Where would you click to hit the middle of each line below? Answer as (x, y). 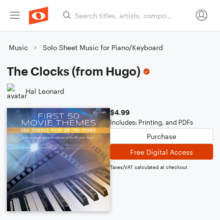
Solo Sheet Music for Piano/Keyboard (103, 47)
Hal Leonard (45, 91)
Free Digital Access (162, 152)
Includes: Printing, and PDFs (151, 122)
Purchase (162, 136)
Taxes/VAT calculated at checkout (149, 167)
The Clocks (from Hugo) (74, 71)
